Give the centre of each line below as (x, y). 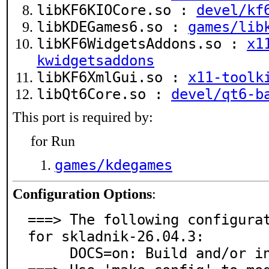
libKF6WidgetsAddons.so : (142, 44)
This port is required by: (83, 117)
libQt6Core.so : (104, 94)
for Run (53, 141)
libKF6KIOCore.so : (116, 10)
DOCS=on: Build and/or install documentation (49, 253)
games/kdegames (113, 165)
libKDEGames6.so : (112, 27)
